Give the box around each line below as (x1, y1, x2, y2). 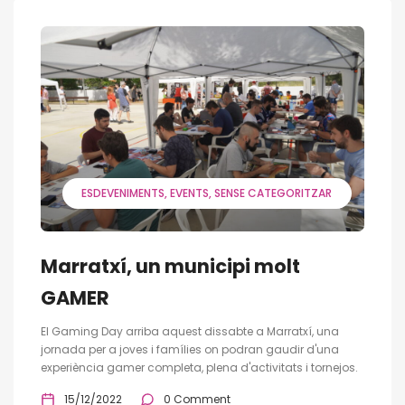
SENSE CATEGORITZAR (214, 184, 332, 201)
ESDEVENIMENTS (81, 184, 165, 201)
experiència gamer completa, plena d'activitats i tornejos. (41, 359, 358, 375)
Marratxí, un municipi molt (41, 252, 300, 279)
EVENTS (170, 184, 209, 201)
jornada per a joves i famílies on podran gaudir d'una (41, 341, 339, 357)
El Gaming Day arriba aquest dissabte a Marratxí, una (41, 323, 339, 339)
